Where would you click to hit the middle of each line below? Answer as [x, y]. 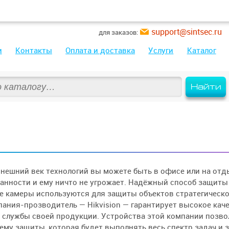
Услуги [161, 50]
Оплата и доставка [100, 50]
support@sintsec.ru [187, 32]
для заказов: [118, 32]
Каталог [201, 50]
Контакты [33, 50]
